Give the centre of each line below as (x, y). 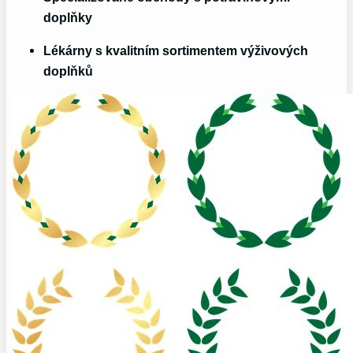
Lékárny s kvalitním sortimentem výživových (176, 51)
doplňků (69, 71)
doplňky (68, 17)
